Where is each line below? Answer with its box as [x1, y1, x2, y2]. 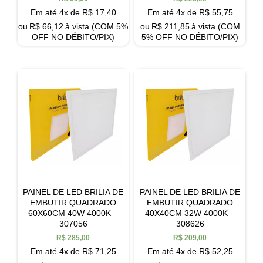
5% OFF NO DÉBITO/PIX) [141, 32, 238, 42]
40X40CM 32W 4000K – [145, 208, 235, 218]
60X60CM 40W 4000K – [28, 208, 118, 218]
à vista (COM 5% [65, 22, 128, 32]
